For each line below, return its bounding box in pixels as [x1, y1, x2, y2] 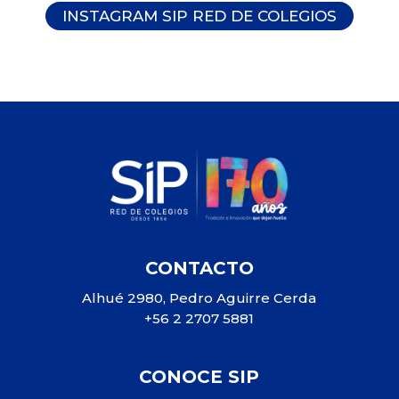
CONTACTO [144, 257, 254, 280]
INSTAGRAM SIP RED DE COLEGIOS [61, 7, 337, 26]
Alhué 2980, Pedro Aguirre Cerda [82, 289, 317, 307]
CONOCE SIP [139, 366, 260, 388]
